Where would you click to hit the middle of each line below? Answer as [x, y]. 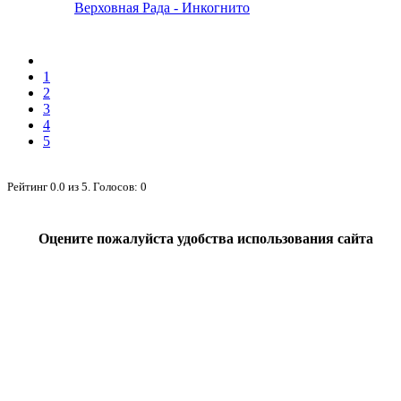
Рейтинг [29, 186]
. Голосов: [114, 186]
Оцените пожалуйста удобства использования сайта [205, 238]
